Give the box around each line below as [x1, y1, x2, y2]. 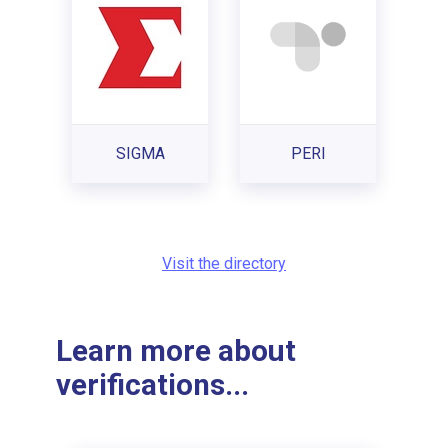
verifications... [56, 368, 249, 403]
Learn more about [56, 334, 296, 369]
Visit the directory [162, 253, 286, 273]
